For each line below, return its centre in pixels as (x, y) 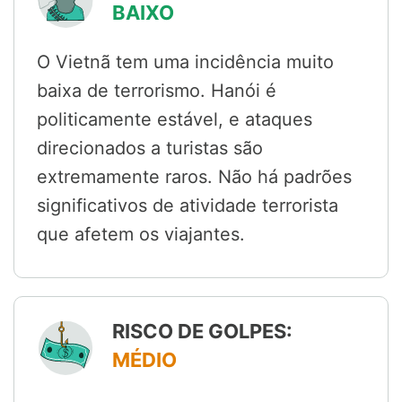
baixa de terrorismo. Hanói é (157, 91)
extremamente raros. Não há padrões (194, 177)
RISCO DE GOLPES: (202, 332)
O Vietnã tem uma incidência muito (185, 62)
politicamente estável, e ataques (175, 120)
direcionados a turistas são (150, 149)
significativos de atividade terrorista (188, 206)
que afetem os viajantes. (141, 235)
